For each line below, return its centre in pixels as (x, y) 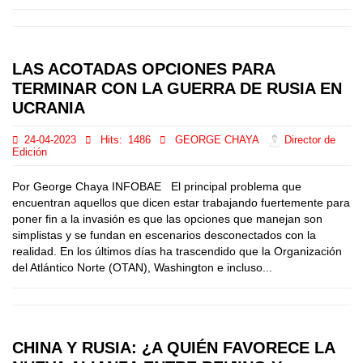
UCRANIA (49, 108)
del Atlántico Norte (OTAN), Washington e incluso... (142, 267)
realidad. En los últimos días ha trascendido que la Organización (177, 251)
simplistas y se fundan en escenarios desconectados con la (164, 235)
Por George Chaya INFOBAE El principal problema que (157, 186)
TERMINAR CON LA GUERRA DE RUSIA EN (177, 88)
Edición (30, 152)
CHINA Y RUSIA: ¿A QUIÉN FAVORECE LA (173, 348)
